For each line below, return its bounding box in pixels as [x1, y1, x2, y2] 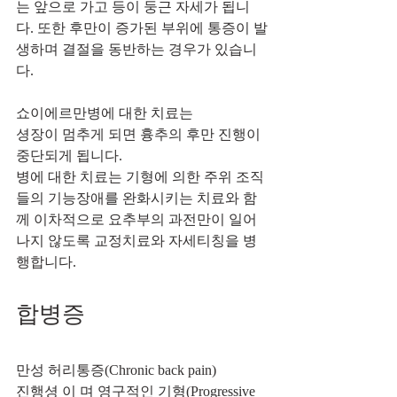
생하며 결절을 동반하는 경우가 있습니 [16, 41, 257, 57]
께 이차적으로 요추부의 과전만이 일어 [16, 211, 257, 227]
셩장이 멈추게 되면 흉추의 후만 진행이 [16, 126, 264, 142]
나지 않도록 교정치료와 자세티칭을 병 [16, 232, 257, 248]
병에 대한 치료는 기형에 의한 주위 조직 [16, 168, 264, 184]
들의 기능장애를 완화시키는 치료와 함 [16, 190, 257, 206]
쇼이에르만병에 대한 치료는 [16, 105, 197, 121]
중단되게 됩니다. [16, 147, 126, 163]
